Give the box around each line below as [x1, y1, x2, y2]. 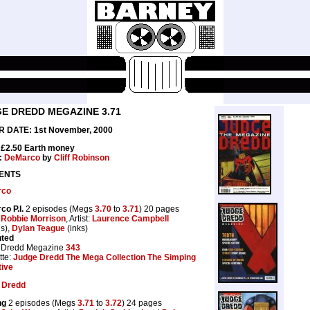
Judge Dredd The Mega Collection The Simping [13, 252, 196, 262]
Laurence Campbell [92, 213, 169, 224]
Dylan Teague [12, 223, 65, 233]
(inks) [65, 223, 88, 233]
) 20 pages [139, 203, 179, 214]
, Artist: [66, 213, 92, 224]
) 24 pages [122, 298, 162, 308]
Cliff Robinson [54, 153, 109, 163]
